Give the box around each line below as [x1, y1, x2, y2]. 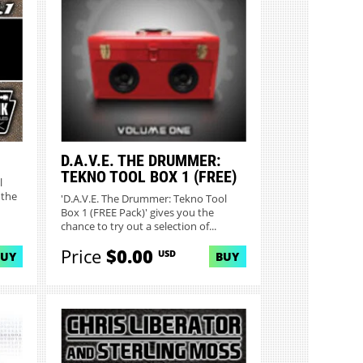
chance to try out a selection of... [61, 219, 217, 233]
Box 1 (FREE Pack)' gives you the [61, 205, 215, 220]
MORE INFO [120, 36, 187, 52]
